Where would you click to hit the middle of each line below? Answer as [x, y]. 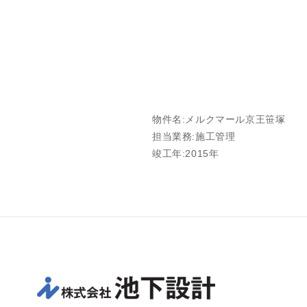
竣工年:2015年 [186, 153]
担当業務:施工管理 [194, 136]
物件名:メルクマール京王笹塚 [219, 119]
